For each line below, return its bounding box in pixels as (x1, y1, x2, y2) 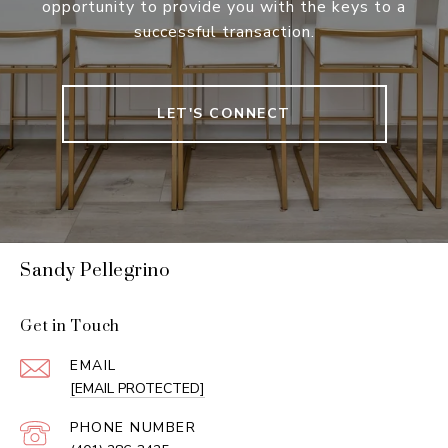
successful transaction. (133, 21, 315, 44)
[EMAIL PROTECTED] (70, 379, 205, 399)
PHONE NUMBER (70, 418, 196, 438)
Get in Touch (20, 306, 120, 346)
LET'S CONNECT (157, 104, 291, 124)
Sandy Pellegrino (20, 246, 170, 293)
